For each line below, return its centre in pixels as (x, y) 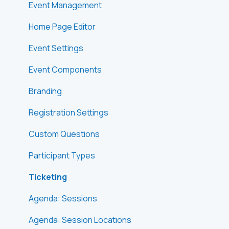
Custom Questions (64, 134)
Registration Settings (68, 112)
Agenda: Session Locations (80, 220)
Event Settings (56, 48)
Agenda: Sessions (63, 198)
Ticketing (48, 177)
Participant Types (62, 155)
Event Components (65, 69)
